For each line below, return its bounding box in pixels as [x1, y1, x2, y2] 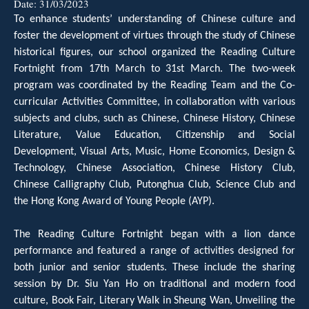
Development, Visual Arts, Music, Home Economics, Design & [14, 146, 295, 157]
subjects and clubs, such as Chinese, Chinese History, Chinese [14, 112, 295, 124]
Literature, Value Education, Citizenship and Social [14, 129, 295, 141]
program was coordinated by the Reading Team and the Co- [14, 79, 295, 91]
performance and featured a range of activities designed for [14, 245, 295, 257]
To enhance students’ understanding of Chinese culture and [14, 13, 295, 25]
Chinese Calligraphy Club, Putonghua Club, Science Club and [14, 179, 295, 190]
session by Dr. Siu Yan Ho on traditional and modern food [14, 278, 295, 290]
